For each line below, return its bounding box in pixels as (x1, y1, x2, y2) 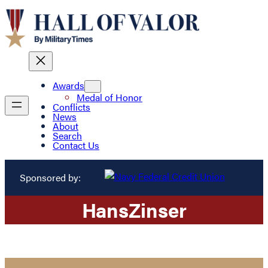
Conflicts (53, 100, 90, 114)
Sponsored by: (19, 170, 81, 184)
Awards (53, 78, 84, 93)
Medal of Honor (77, 90, 142, 105)
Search (53, 129, 82, 143)
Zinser (128, 195, 187, 224)
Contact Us (53, 138, 99, 153)
